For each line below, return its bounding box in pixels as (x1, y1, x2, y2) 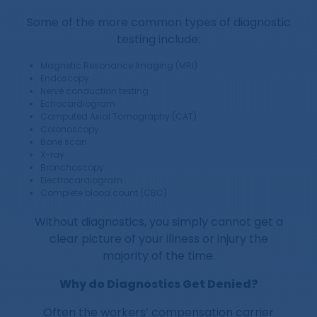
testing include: (117, 31, 200, 48)
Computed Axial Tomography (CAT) (40, 110, 197, 123)
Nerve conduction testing (40, 85, 149, 98)
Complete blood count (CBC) (40, 187, 168, 200)
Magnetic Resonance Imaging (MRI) (40, 59, 198, 72)
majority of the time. (102, 248, 215, 265)
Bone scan (40, 136, 88, 149)
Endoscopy (40, 72, 90, 85)
